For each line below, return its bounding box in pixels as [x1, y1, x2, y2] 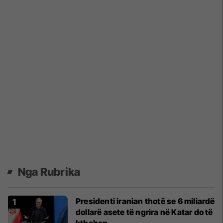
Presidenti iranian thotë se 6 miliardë [76, 196, 215, 207]
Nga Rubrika [18, 165, 81, 179]
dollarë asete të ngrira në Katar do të [76, 207, 213, 218]
